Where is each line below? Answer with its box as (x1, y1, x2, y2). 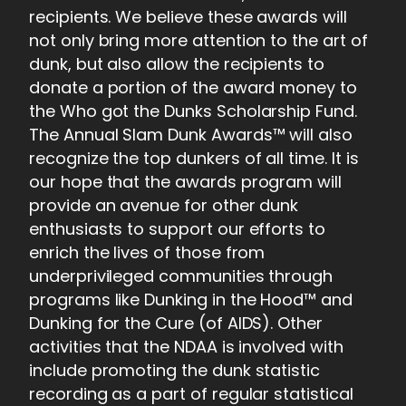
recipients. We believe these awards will (29, 5, 347, 28)
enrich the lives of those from (29, 240, 266, 264)
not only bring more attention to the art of (29, 28, 368, 52)
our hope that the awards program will (29, 169, 343, 193)
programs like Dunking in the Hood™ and (29, 287, 353, 311)
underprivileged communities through (29, 264, 333, 287)
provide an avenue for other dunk (29, 193, 299, 217)
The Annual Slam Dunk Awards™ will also (29, 122, 353, 146)
